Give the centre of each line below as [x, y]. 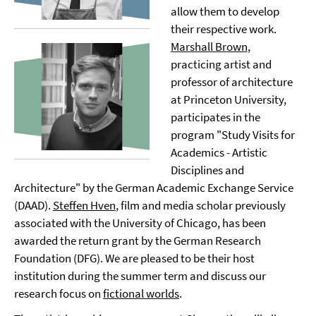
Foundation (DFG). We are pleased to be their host [134, 258]
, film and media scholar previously [201, 205]
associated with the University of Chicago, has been [140, 223]
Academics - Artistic [219, 152]
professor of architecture [231, 82]
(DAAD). [34, 205]
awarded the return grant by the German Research [138, 241]
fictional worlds [141, 293]
